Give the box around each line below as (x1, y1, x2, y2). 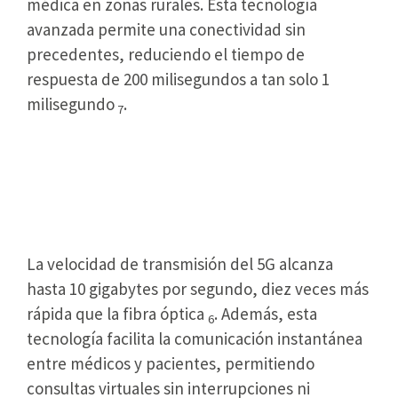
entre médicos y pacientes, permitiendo (27, 353, 314, 375)
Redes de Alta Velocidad (27, 135, 277, 168)
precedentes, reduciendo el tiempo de (27, 44, 305, 66)
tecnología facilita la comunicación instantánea (27, 328, 362, 350)
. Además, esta (214, 303, 317, 325)
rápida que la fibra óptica (27, 303, 208, 325)
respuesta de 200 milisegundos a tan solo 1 (27, 68, 330, 91)
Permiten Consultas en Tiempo (27, 164, 354, 197)
